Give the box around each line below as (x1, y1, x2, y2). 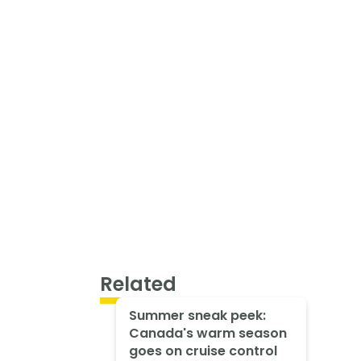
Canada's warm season (128, 324, 287, 343)
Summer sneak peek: (128, 306, 266, 326)
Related (100, 270, 176, 297)
